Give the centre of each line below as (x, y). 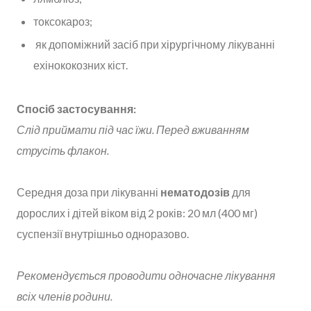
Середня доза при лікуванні (89, 192)
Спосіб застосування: (76, 109)
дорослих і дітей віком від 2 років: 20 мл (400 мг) (137, 213)
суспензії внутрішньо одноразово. (104, 234)
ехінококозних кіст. (81, 65)
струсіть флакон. (63, 151)
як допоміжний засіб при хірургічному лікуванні (154, 44)
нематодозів (196, 192)
